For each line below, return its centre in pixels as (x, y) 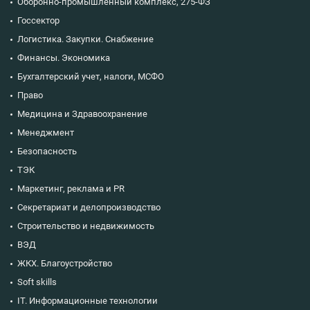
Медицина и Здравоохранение (82, 113)
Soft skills (37, 282)
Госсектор (38, 20)
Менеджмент (46, 132)
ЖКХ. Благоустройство (65, 263)
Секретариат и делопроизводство (89, 207)
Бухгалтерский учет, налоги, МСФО (91, 76)
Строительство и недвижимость (86, 226)
